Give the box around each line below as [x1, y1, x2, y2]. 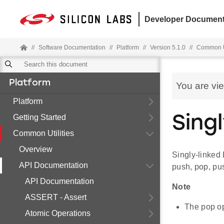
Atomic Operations [25, 209, 90, 217]
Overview [19, 145, 52, 153]
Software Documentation [38, 44, 105, 51]
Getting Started [13, 113, 66, 121]
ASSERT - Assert [25, 193, 86, 201]
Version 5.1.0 [150, 44, 185, 51]
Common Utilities [13, 129, 74, 137]
